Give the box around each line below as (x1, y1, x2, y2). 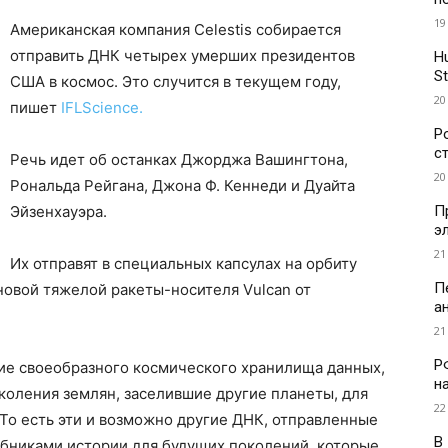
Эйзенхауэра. (10, 202, 107, 222)
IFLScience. (61, 98, 143, 118)
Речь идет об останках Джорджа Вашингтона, (10, 150, 348, 170)
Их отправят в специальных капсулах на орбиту (10, 254, 357, 274)
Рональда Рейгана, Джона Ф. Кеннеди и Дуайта (10, 176, 355, 196)
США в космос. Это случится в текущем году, (10, 72, 341, 92)
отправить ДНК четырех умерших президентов (10, 46, 355, 66)
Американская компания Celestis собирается (10, 20, 341, 40)
